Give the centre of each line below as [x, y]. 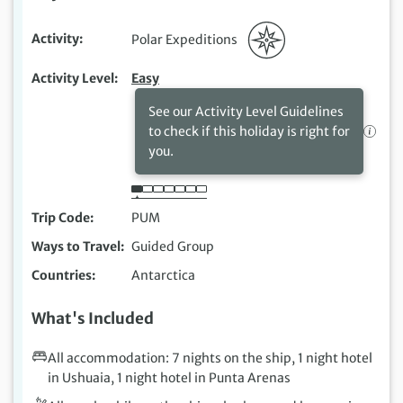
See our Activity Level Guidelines [246, 111]
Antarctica [163, 275]
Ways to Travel [76, 246]
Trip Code [61, 217]
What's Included [93, 318]
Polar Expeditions [186, 39]
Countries [62, 275]
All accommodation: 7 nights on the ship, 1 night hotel [210, 358]
